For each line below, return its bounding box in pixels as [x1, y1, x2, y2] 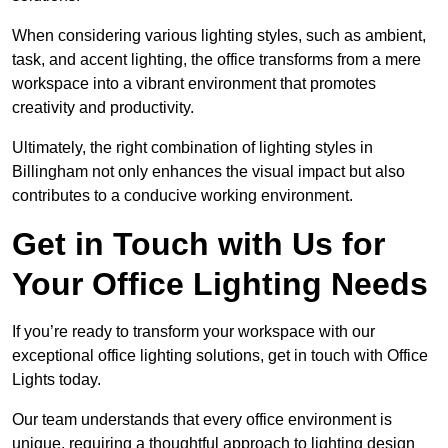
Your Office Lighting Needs [12, 265, 428, 302]
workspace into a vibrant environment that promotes [12, 74, 376, 92]
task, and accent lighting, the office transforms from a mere [12, 50, 421, 68]
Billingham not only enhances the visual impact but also [12, 162, 405, 180]
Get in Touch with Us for [12, 225, 385, 262]
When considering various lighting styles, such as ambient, [12, 26, 426, 44]
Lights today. [12, 370, 101, 388]
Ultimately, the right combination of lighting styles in [12, 138, 373, 156]
